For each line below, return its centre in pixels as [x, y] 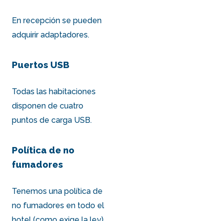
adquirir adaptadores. [51, 35]
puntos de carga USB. [52, 120]
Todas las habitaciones [54, 91]
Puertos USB [41, 65]
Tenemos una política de [57, 191]
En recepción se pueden [57, 20]
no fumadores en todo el [58, 205]
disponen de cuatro [48, 106]
